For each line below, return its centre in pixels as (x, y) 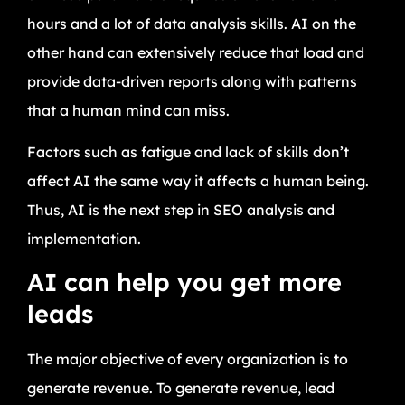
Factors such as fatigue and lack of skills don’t (188, 152)
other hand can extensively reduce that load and (196, 53)
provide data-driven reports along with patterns (192, 82)
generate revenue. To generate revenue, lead (181, 387)
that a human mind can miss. (128, 111)
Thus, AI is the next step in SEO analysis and (181, 210)
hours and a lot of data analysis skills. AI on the (192, 24)
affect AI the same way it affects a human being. (198, 181)
